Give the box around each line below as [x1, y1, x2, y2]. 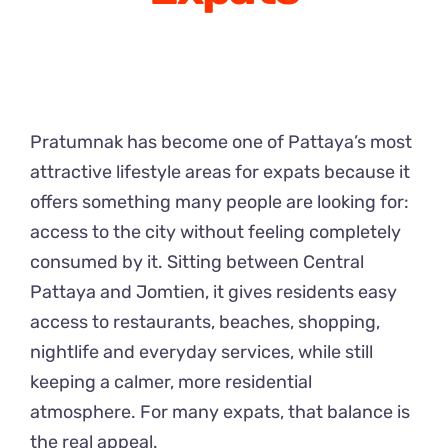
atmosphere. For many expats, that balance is [30, 401, 410, 424]
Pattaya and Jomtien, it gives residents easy [30, 281, 397, 304]
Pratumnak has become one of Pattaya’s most [30, 131, 412, 154]
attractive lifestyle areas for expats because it [30, 161, 410, 184]
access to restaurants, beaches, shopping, [30, 311, 380, 334]
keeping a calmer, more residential [30, 371, 312, 394]
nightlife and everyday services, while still [30, 341, 373, 364]
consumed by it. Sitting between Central [30, 251, 364, 274]
